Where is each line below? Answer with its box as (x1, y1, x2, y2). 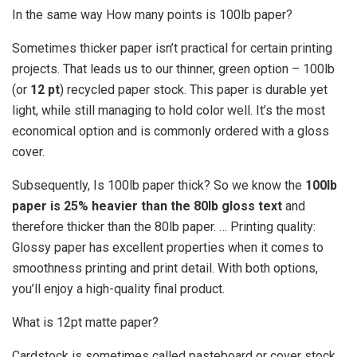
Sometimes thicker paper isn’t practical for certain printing (12, 40, 332, 56)
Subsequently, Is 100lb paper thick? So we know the (12, 177, 305, 193)
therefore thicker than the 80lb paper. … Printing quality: (12, 218, 316, 234)
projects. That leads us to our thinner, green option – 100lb (12, 61, 335, 76)
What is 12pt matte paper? (12, 314, 159, 330)
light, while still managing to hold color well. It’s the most (12, 102, 325, 118)
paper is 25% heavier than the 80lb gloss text (12, 198, 282, 214)
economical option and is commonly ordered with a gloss (12, 123, 329, 139)
